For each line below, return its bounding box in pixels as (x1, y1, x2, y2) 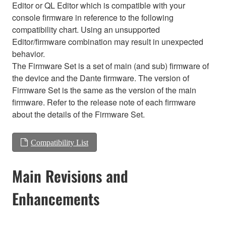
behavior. (12, 47, 45, 60)
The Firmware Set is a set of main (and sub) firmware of (12, 60, 209, 72)
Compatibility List (31, 138, 88, 146)
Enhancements (12, 187, 99, 210)
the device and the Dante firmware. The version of (12, 72, 189, 84)
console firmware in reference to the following (12, 11, 174, 23)
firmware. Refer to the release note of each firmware (12, 96, 196, 108)
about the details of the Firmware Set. (12, 108, 145, 120)
